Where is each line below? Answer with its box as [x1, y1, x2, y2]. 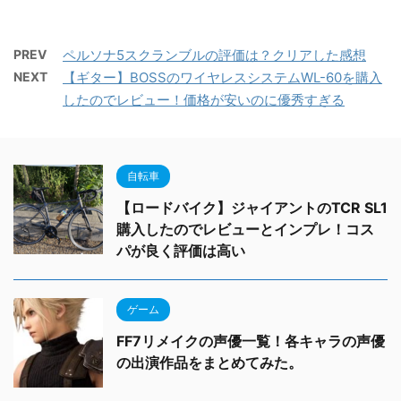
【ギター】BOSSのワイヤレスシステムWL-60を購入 [63, 69, 382, 86]
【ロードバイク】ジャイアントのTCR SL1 [116, 199, 388, 217]
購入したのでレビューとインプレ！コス [116, 220, 374, 238]
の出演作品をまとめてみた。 [116, 354, 303, 371]
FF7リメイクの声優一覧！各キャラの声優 [116, 332, 385, 350]
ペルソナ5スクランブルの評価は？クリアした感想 [63, 47, 366, 64]
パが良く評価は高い [116, 242, 245, 260]
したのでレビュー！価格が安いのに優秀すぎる [63, 91, 345, 108]
